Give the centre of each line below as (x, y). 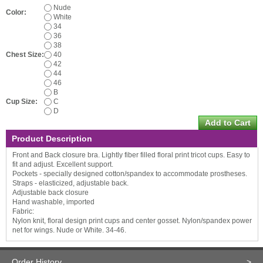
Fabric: (23, 211)
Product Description (52, 139)
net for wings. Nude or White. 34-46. (69, 230)
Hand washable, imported (53, 202)
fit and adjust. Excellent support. (63, 164)
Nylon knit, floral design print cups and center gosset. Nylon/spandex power (132, 221)
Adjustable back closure (50, 193)
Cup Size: (22, 102)
